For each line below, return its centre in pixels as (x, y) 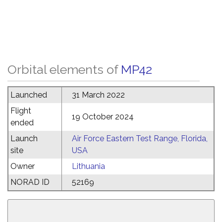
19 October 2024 (103, 117)
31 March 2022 (98, 95)
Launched (29, 95)
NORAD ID (30, 182)
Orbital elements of (64, 69)
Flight (21, 111)
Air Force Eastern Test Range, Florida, (140, 139)
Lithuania (88, 166)
